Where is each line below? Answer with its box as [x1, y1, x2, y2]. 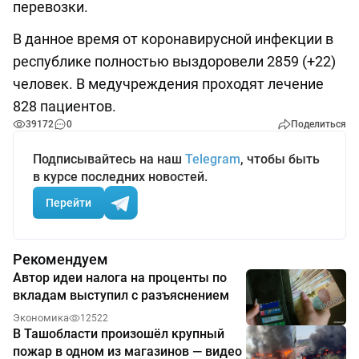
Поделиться [291, 119, 346, 131]
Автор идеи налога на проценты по [13, 270, 227, 286]
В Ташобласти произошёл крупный [13, 326, 224, 342]
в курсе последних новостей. [33, 169, 208, 185]
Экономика [13, 312, 69, 325]
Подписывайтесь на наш [33, 151, 185, 167]
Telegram [185, 151, 240, 167]
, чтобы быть [240, 151, 320, 167]
